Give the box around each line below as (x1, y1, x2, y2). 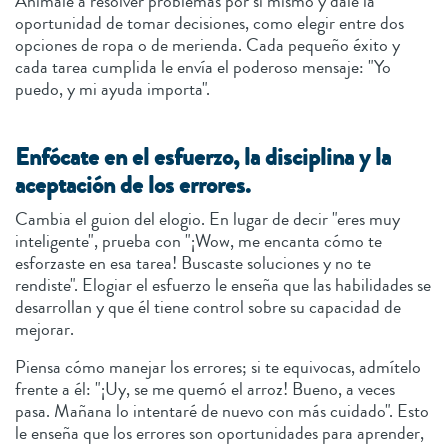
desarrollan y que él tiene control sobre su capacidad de (15, 293, 401, 320)
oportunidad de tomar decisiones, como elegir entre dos (15, 9, 404, 36)
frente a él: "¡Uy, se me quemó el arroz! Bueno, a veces (15, 375, 395, 402)
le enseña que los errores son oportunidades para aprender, (15, 419, 424, 446)
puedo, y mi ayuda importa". (15, 75, 210, 102)
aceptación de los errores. (15, 167, 251, 203)
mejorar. (15, 315, 78, 342)
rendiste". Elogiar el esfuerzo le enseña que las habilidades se (15, 271, 431, 298)
